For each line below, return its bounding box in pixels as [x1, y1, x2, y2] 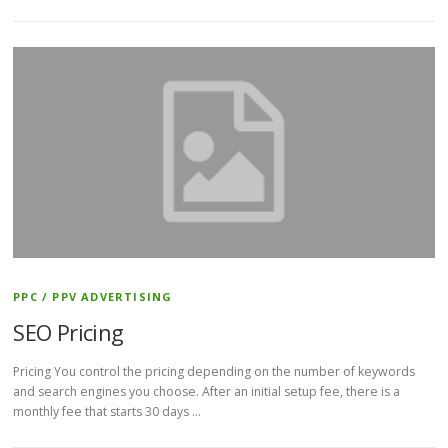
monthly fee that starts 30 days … [13, 402, 202, 420]
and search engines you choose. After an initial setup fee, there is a [13, 382, 401, 400]
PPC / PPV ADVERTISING [13, 288, 173, 304]
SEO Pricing [13, 316, 124, 347]
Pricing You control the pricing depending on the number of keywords [13, 362, 416, 380]
